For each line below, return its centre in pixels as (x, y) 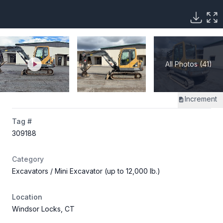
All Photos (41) (188, 64)
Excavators (31, 171)
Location (27, 197)
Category (28, 159)
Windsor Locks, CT (43, 209)
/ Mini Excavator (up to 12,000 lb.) (105, 171)
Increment (201, 99)
